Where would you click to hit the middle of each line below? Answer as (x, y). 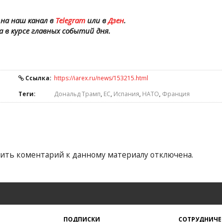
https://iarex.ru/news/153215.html (101, 78)
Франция (176, 94)
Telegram (70, 20)
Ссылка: (38, 78)
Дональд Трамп (77, 94)
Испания (126, 94)
